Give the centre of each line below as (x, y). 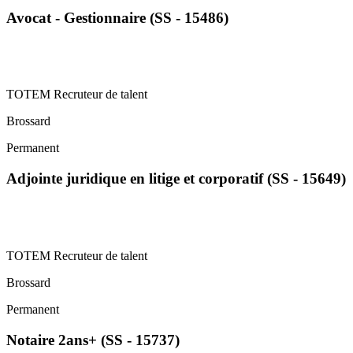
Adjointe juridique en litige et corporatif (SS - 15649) (176, 179)
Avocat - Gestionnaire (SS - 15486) (117, 17)
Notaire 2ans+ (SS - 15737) (93, 340)
